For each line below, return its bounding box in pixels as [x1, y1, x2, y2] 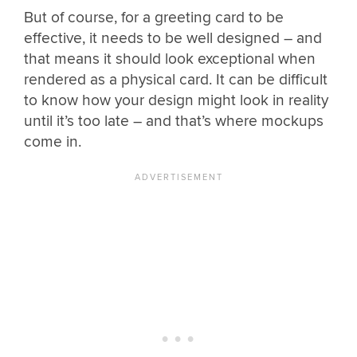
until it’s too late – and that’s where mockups [24, 112, 324, 131]
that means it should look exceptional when [24, 49, 316, 69]
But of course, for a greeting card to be [24, 8, 284, 28]
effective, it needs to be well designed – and [24, 29, 322, 49]
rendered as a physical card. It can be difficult [24, 70, 328, 90]
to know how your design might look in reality [24, 91, 328, 111]
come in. [24, 132, 81, 152]
